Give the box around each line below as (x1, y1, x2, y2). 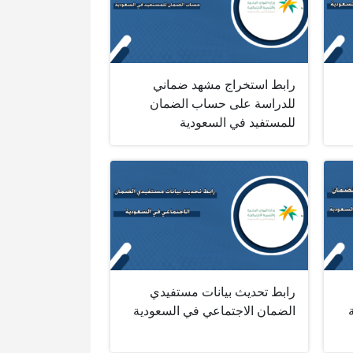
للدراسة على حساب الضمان (149, 96, 295, 110)
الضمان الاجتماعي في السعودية (132, 304, 295, 318)
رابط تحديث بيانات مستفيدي (149, 285, 295, 299)
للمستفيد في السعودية (179, 115, 295, 129)
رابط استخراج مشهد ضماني (152, 77, 295, 91)
